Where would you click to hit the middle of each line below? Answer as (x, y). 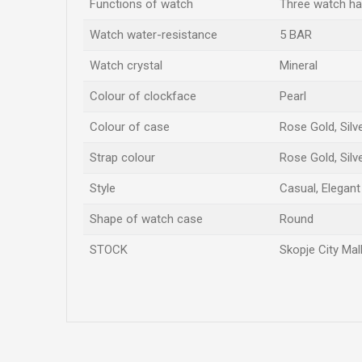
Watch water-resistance (154, 35)
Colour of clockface (143, 96)
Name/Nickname (143, 307)
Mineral (299, 65)
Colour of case (130, 127)
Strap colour (122, 158)
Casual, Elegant (320, 188)
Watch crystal (126, 65)
